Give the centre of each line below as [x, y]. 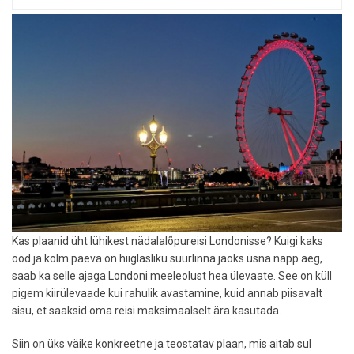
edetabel [75, 38]
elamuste [77, 20]
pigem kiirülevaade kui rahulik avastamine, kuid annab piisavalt [167, 293]
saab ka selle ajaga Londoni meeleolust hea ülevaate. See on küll [172, 275]
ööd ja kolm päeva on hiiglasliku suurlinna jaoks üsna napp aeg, [167, 258]
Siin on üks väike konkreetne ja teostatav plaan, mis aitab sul [162, 343]
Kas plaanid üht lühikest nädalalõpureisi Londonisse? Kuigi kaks [168, 241]
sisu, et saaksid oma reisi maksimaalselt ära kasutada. [148, 310]
